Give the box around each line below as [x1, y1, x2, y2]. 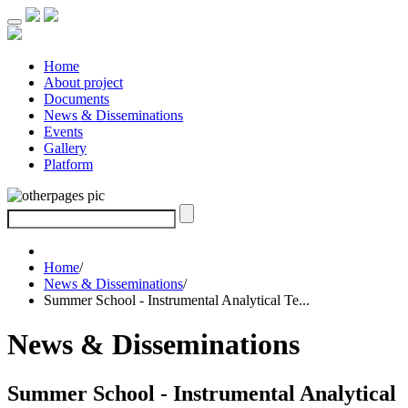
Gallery [44, 140, 87, 156]
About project [44, 75, 123, 90]
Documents [44, 91, 109, 107]
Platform [44, 157, 93, 172]
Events [44, 124, 83, 139]
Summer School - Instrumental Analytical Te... [44, 292, 310, 308]
